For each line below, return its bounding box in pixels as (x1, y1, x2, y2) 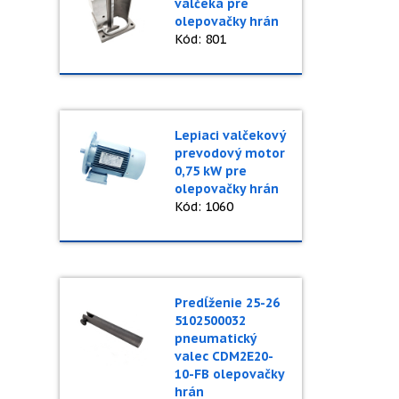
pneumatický (174, 330, 256, 346)
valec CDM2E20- (174, 348, 273, 364)
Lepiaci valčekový (174, 127, 286, 143)
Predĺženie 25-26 (174, 295, 280, 311)
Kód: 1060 (174, 199, 233, 215)
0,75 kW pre (174, 163, 247, 179)
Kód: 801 (174, 31, 226, 47)
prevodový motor (174, 145, 285, 161)
